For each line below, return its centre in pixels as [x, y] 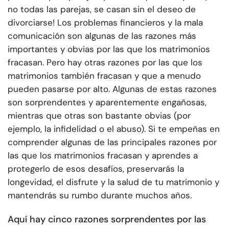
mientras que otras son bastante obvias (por [99, 116]
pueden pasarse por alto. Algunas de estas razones [112, 89]
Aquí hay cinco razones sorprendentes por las [107, 220]
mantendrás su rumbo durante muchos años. [100, 196]
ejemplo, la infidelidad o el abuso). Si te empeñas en [114, 129]
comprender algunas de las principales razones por [112, 142]
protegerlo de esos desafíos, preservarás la [96, 169]
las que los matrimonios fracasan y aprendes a [103, 156]
